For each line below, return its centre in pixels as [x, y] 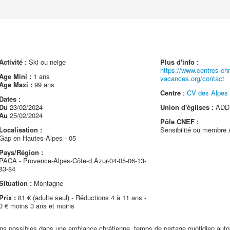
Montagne [47, 183]
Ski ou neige [46, 62]
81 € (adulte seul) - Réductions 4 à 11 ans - [81, 197]
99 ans [43, 84]
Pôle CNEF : [180, 121]
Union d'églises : [187, 107]
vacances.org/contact [193, 78]
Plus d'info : [180, 62]
